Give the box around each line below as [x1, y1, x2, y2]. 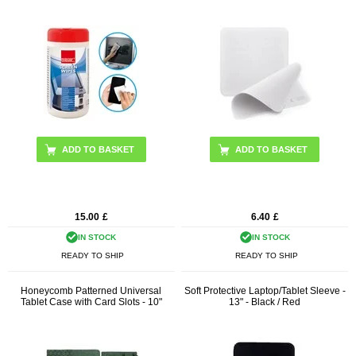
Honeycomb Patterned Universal [21, 285, 162, 297]
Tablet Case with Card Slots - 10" [20, 296, 162, 308]
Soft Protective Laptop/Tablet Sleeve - [184, 285, 346, 297]
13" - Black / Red [229, 296, 301, 308]
